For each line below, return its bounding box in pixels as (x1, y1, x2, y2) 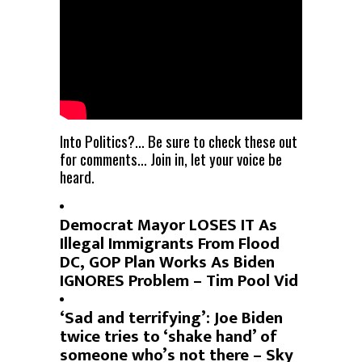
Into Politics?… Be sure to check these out (60, 128, 297, 152)
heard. (60, 164, 95, 187)
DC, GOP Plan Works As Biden (60, 247, 275, 276)
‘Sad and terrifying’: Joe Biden (60, 303, 283, 332)
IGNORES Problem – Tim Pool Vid (60, 266, 298, 295)
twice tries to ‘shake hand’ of (60, 322, 277, 351)
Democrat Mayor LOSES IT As (60, 210, 277, 239)
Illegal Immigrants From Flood (60, 229, 280, 258)
